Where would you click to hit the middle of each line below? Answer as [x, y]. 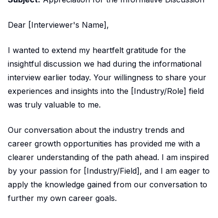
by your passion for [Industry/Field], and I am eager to [109, 171]
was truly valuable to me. [54, 104]
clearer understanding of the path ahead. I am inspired [108, 157]
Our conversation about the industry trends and [96, 130]
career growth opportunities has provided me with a [104, 143]
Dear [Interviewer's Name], [58, 25]
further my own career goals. [62, 198]
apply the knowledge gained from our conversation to [108, 184]
